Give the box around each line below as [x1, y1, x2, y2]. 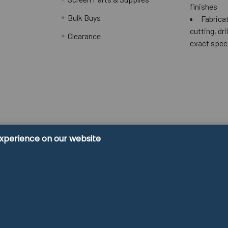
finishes [190, 1, 218, 11]
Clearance [68, 31, 101, 41]
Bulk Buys [68, 12, 101, 22]
